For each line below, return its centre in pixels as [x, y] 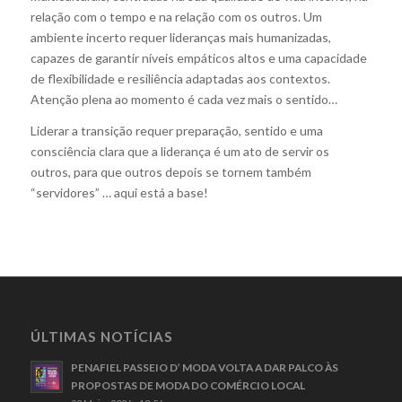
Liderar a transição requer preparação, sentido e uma [176, 131]
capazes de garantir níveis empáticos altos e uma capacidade [198, 58]
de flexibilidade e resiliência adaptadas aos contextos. [180, 79]
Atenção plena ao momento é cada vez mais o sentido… [184, 100]
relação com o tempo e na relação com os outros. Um [176, 17]
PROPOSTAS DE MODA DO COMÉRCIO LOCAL [188, 386]
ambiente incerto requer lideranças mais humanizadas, [180, 38]
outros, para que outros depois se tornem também [170, 172]
